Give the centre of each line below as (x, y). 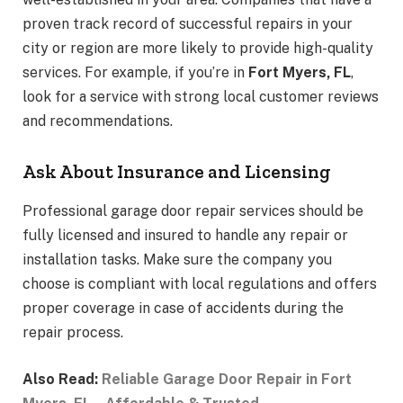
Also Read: (62, 380)
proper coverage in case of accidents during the (183, 309)
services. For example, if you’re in (135, 73)
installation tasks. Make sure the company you (177, 260)
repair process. (73, 333)
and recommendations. (98, 121)
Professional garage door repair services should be (193, 211)
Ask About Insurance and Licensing (177, 172)
